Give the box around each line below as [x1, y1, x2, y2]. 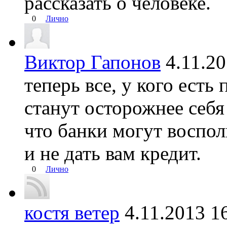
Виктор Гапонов [24, 51, 161, 73]
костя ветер [24, 202, 120, 224]
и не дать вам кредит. [24, 142, 201, 165]
